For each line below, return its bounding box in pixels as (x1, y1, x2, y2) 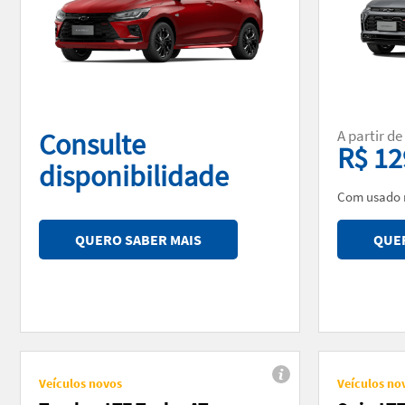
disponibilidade (39, 157, 234, 194)
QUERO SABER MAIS (75, 230, 202, 249)
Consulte (39, 126, 146, 163)
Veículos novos (39, 374, 122, 391)
